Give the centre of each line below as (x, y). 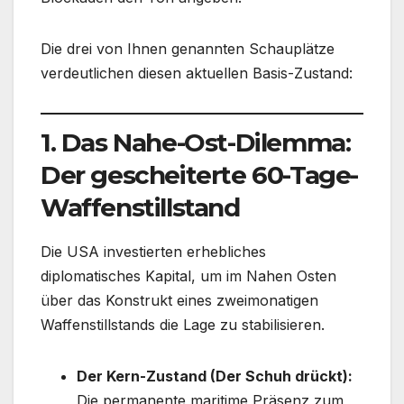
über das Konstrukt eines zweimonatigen (179, 300)
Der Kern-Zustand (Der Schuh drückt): (215, 376)
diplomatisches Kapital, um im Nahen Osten (188, 275)
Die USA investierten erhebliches (153, 251)
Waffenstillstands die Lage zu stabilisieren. (183, 324)
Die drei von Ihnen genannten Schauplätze (188, 49)
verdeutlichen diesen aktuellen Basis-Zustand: (197, 73)
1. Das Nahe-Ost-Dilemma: (196, 142)
